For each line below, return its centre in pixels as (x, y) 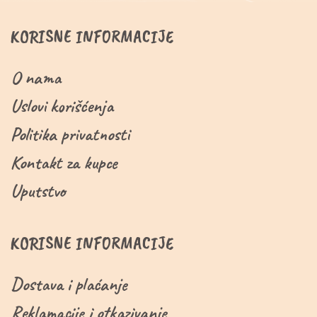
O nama (36, 78)
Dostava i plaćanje (69, 284)
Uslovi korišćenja (62, 106)
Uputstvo (38, 191)
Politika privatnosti (70, 134)
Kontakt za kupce (64, 163)
